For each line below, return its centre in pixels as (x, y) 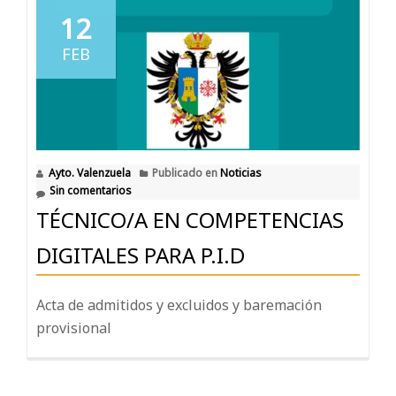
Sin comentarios (91, 190)
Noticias (241, 172)
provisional (74, 327)
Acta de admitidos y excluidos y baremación (179, 305)
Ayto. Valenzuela (90, 172)
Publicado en (186, 172)
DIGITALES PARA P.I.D (141, 255)
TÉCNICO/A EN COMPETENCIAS (190, 219)
